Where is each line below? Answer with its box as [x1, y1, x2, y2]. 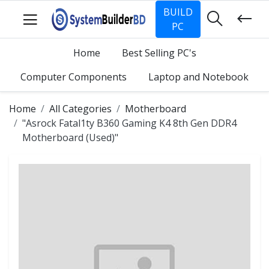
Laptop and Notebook [148, 70, 249, 83]
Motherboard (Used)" [22, 131, 118, 144]
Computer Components [20, 70, 127, 83]
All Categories [49, 102, 112, 115]
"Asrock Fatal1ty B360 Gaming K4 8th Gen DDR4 [22, 116, 237, 130]
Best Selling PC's [121, 46, 196, 59]
